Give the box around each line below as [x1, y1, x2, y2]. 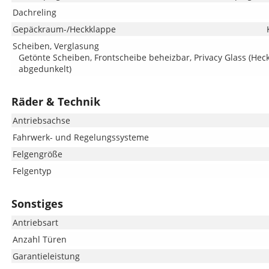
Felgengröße [12, 148, 62, 160]
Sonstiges [11, 196, 63, 211]
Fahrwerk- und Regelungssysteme [12, 131, 149, 143]
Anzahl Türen [12, 234, 67, 245]
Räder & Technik [11, 94, 100, 109]
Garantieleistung [12, 250, 80, 262]
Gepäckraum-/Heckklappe [12, 23, 116, 35]
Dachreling [12, 7, 56, 18]
